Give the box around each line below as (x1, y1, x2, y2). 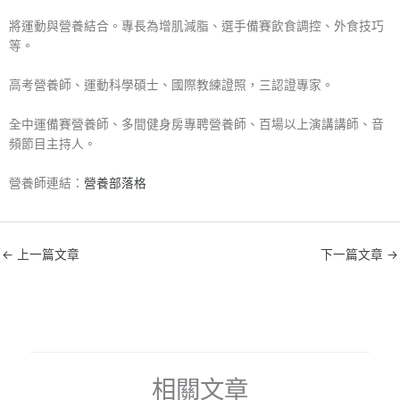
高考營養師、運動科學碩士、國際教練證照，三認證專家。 (9, 77, 334, 92)
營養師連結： (9, 175, 84, 190)
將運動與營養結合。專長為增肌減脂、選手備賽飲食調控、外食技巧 (9, 19, 384, 34)
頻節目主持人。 (9, 136, 96, 151)
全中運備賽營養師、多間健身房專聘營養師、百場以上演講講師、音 (9, 116, 384, 131)
